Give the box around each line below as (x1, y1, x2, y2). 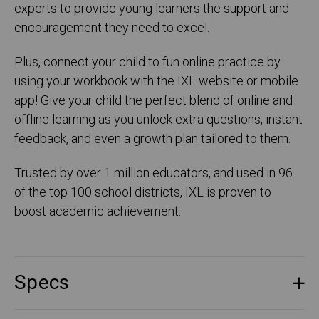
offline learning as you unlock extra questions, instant (14, 110, 303, 130)
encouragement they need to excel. (14, 19, 209, 38)
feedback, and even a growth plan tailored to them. (14, 130, 291, 150)
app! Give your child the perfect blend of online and (14, 91, 293, 111)
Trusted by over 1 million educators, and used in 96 (14, 164, 293, 184)
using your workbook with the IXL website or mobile (14, 72, 298, 92)
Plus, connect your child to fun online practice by (14, 53, 281, 73)
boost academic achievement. (14, 202, 181, 222)
